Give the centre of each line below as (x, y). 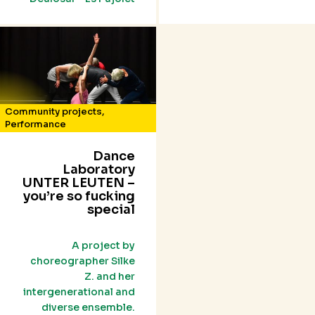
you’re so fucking (79, 197)
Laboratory (99, 170)
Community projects (53, 112)
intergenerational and (79, 292)
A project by (103, 246)
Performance (36, 124)
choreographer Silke (83, 261)
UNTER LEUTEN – (79, 183)
